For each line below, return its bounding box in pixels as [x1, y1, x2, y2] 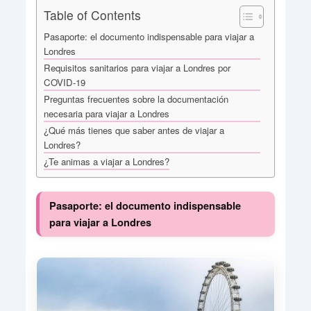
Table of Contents [44, 6, 141, 24]
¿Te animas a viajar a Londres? [44, 154, 169, 168]
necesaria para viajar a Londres [44, 106, 169, 120]
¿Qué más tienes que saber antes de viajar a [44, 123, 224, 137]
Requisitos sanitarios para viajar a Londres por [44, 60, 230, 74]
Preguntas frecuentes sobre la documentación [44, 92, 228, 106]
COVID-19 [44, 75, 85, 89]
